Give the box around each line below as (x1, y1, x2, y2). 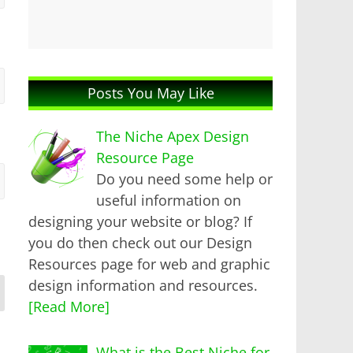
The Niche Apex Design (95, 126, 249, 146)
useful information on (95, 190, 241, 210)
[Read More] (28, 296, 110, 316)
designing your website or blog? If (28, 211, 252, 231)
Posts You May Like (87, 83, 214, 102)
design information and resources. (28, 275, 258, 295)
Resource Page (95, 147, 194, 167)
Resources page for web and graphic (28, 254, 270, 273)
